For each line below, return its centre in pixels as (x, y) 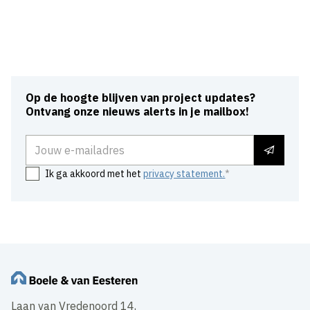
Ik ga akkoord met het (94, 174)
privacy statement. (184, 174)
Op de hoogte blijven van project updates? (141, 98)
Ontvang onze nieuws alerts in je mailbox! (138, 112)
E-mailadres (56, 142)
